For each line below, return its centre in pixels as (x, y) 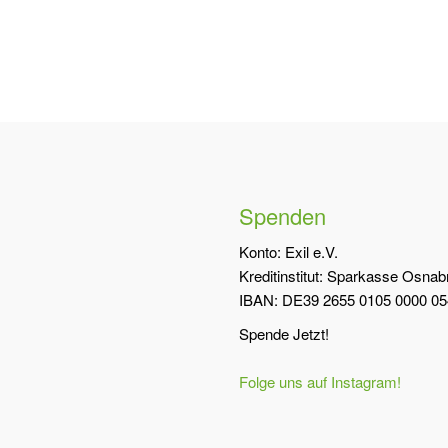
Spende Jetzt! (284, 334)
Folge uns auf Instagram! (320, 382)
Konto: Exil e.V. (288, 252)
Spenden (282, 216)
